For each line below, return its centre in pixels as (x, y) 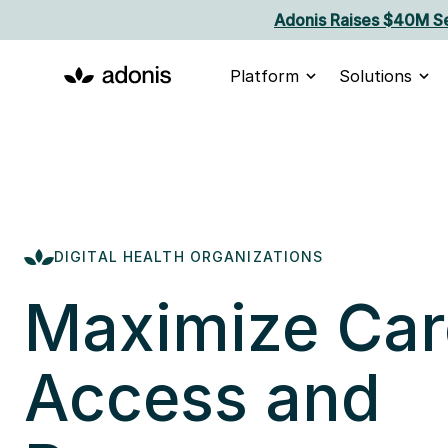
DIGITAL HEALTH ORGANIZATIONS (189, 256)
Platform (264, 76)
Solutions (375, 76)
